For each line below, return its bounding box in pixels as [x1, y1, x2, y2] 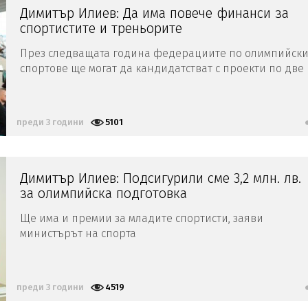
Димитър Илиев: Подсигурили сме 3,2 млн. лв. [20, 169, 301, 186]
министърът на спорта [20, 226, 136, 240]
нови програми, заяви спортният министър [20, 76, 246, 90]
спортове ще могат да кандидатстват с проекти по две [20, 61, 304, 75]
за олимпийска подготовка [20, 184, 187, 201]
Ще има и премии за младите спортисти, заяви [20, 211, 263, 225]
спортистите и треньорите [20, 19, 182, 36]
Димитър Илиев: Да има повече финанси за [20, 4, 289, 21]
